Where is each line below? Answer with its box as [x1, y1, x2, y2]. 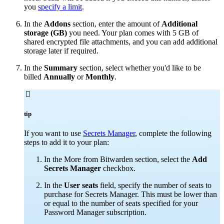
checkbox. [103, 163, 135, 172]
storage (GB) [24, 28, 67, 37]
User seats [64, 180, 98, 189]
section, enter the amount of [70, 19, 161, 28]
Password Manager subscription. [44, 207, 146, 216]
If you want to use [24, 128, 83, 137]
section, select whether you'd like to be [77, 63, 201, 72]
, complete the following [135, 128, 211, 137]
